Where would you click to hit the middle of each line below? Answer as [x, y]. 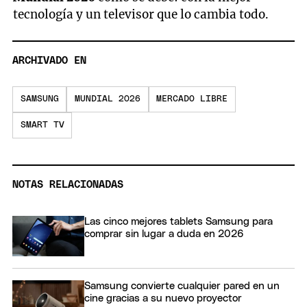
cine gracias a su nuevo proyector [163, 299]
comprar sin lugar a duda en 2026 [164, 234]
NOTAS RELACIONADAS [68, 185]
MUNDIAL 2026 [107, 99]
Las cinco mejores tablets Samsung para [179, 222]
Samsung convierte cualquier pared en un [182, 286]
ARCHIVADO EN [49, 61]
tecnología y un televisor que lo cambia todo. [141, 14]
